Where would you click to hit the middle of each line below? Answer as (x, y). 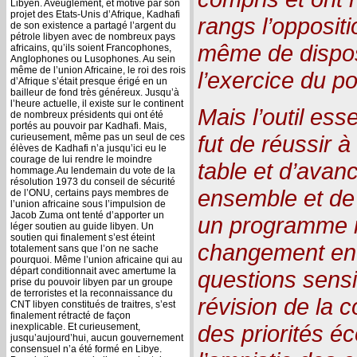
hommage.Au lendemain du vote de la (93, 170)
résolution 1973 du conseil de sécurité (93, 181)
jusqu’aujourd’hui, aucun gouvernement (97, 337)
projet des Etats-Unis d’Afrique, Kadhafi (95, 14)
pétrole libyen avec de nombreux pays (93, 36)
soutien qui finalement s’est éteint (82, 237)
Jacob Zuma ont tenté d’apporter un (87, 215)
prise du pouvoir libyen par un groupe (92, 282)
